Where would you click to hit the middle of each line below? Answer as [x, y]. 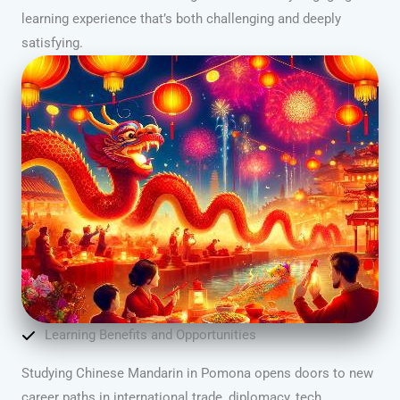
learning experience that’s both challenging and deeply [181, 19]
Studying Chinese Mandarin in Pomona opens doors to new [197, 374]
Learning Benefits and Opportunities [150, 335]
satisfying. [52, 43]
